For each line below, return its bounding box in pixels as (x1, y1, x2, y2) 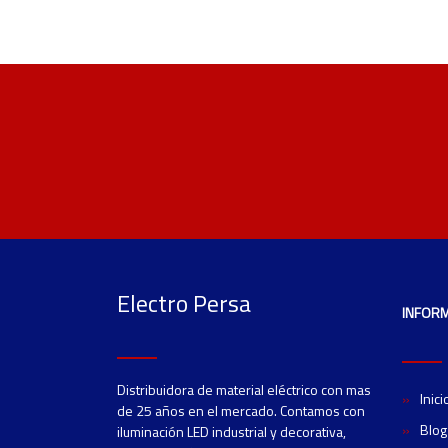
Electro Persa (117, 284, 251, 321)
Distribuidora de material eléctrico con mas (117, 378, 371, 400)
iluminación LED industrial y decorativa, (117, 420, 346, 442)
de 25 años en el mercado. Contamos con (117, 399, 365, 421)
